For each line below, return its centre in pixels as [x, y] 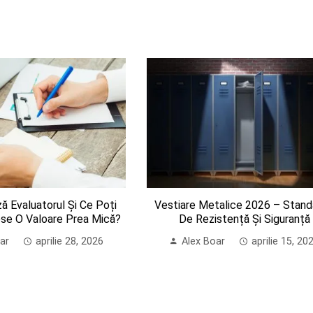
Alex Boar [204, 242]
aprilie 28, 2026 [70, 242]
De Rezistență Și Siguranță [244, 219]
